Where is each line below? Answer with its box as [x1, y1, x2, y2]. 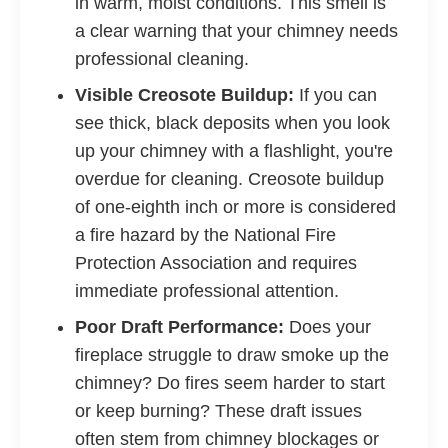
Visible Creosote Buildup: [75, 85, 294, 105]
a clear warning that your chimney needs [75, 21, 398, 41]
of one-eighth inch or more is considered [75, 197, 396, 217]
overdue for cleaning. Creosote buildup [75, 169, 384, 189]
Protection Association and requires [75, 253, 357, 273]
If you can [294, 85, 377, 105]
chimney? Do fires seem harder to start [75, 373, 385, 393]
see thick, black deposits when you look [75, 113, 390, 133]
